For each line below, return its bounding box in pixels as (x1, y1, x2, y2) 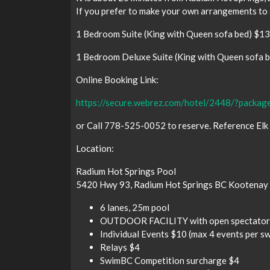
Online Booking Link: (76, 74, 159, 85)
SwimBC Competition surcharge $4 (100, 255, 239, 266)
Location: (76, 143, 116, 154)
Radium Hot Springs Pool (76, 166, 176, 177)
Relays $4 (100, 242, 140, 253)
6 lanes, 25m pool (100, 202, 169, 213)
